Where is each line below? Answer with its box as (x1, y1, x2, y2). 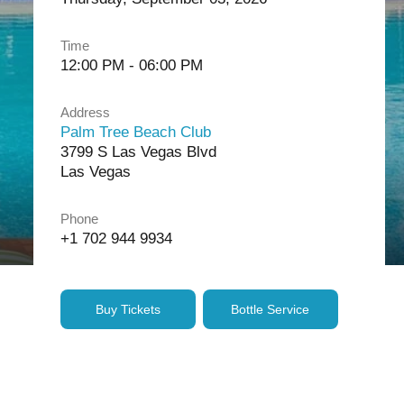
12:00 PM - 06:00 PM (60, 57, 203, 74)
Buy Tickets (95, 302, 161, 317)
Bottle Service (231, 302, 309, 317)
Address (60, 105, 110, 120)
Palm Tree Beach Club (60, 124, 211, 141)
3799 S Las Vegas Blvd (60, 143, 216, 161)
